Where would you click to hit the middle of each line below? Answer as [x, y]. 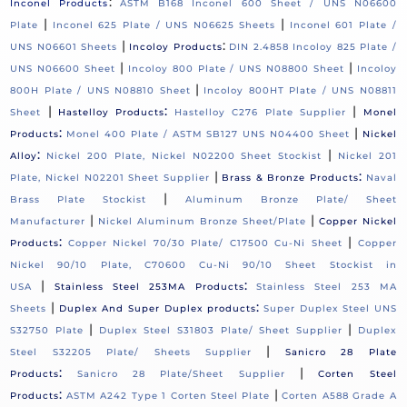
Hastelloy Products [112, 113]
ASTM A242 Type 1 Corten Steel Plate [168, 396]
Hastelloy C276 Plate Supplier [260, 113]
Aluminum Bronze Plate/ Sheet [291, 200]
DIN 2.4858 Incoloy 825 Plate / [313, 47]
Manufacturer [48, 222]
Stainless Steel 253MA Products [149, 287]
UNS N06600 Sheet [63, 69]
